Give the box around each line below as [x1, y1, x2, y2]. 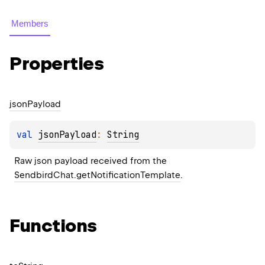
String [107, 128, 139, 141]
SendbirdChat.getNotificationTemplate [14, 169, 180, 180]
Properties [9, 53, 104, 75]
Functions [9, 215, 97, 237]
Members [11, 18, 49, 29]
